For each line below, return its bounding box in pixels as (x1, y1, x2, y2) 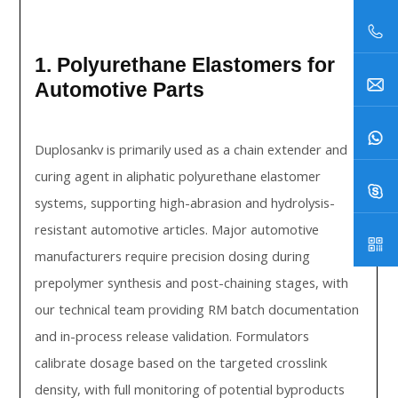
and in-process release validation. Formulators (35, 327, 310, 345)
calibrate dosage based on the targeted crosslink (35, 354, 328, 371)
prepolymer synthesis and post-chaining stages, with (35, 274, 349, 291)
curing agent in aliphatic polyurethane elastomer (35, 167, 322, 185)
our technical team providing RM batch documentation (35, 300, 360, 318)
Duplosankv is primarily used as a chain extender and (35, 140, 348, 158)
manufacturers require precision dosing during (35, 247, 311, 265)
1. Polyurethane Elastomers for (35, 53, 336, 76)
